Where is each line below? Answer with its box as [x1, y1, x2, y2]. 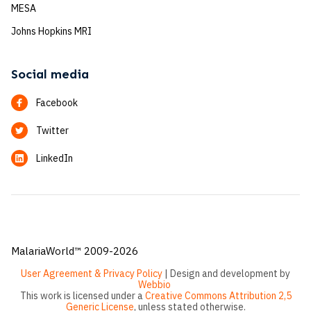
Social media [11, 67, 89, 82]
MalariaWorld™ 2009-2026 [11, 244, 138, 258]
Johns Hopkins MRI [11, 25, 92, 37]
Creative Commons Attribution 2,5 [144, 289, 292, 302]
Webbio [138, 278, 171, 291]
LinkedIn [36, 152, 73, 165]
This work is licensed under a [19, 289, 145, 302]
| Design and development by [162, 267, 290, 280]
